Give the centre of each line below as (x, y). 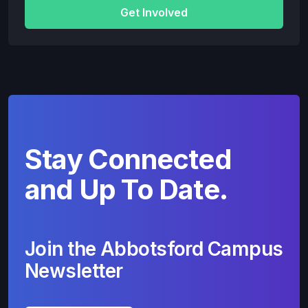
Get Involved (154, 12)
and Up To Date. (126, 189)
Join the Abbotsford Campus (154, 249)
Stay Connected (128, 159)
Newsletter (74, 271)
